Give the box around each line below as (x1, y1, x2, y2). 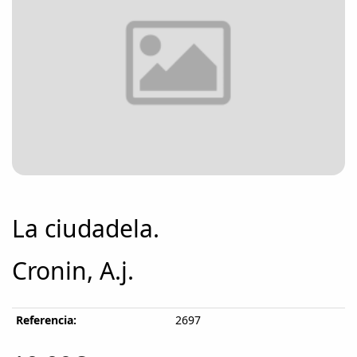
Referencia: (16, 312, 76, 328)
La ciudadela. (12, 211, 159, 245)
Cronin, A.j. (12, 253, 134, 287)
